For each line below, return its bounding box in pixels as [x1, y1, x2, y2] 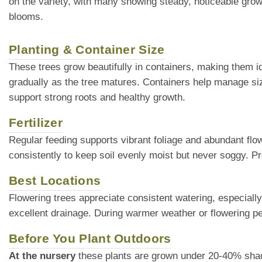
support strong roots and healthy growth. [9, 91, 185, 103]
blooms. [9, 11, 43, 22]
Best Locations [9, 173, 101, 187]
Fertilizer [9, 115, 63, 129]
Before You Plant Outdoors [9, 231, 171, 245]
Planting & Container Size [9, 42, 165, 56]
